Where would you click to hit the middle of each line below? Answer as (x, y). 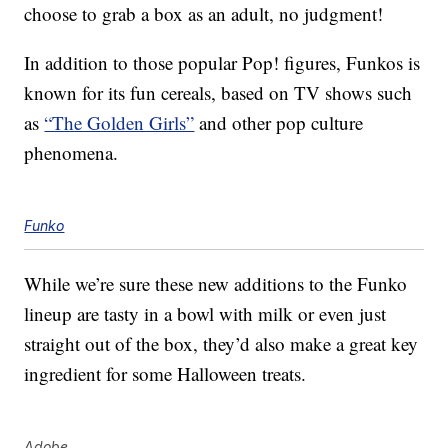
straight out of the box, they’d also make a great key (221, 344)
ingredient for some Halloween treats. (165, 374)
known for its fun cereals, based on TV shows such (218, 93)
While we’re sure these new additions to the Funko (216, 284)
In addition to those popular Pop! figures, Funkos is (222, 63)
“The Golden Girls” (119, 123)
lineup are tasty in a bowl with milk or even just (205, 314)
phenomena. (71, 153)
